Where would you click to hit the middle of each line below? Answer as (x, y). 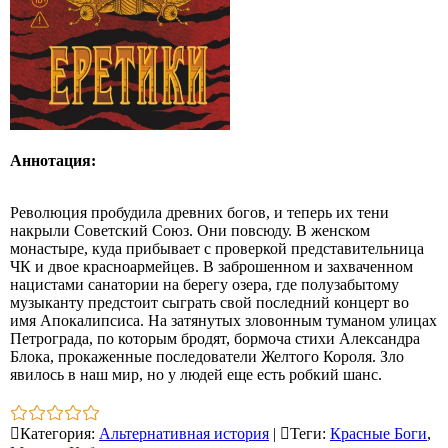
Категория (55, 433)
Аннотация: (53, 160)
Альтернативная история (184, 433)
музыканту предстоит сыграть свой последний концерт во (209, 302)
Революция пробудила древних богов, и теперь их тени (199, 212)
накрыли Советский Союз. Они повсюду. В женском (190, 230)
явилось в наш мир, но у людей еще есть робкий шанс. (196, 374)
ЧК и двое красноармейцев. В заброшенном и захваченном (211, 266)
